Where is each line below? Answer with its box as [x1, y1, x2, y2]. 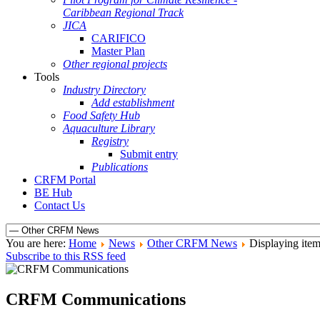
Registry [91, 135, 129, 147]
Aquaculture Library [63, 122, 155, 134]
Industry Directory [63, 84, 146, 96]
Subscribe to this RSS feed [6, 250, 126, 262]
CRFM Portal [34, 174, 96, 186]
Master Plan [91, 45, 145, 57]
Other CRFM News [147, 237, 237, 249]
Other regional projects [63, 58, 167, 70]
